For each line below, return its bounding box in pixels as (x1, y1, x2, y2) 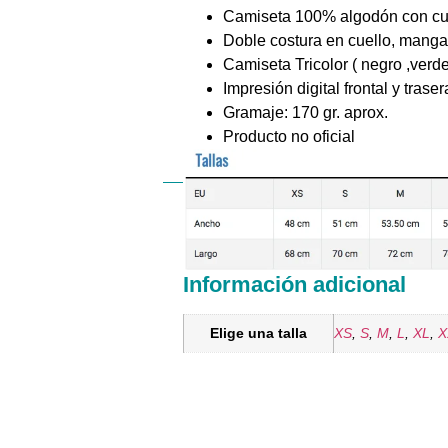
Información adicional (183, 271, 407, 297)
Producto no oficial (223, 127, 356, 145)
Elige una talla (210, 324, 308, 341)
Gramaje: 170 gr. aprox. (223, 103, 389, 121)
